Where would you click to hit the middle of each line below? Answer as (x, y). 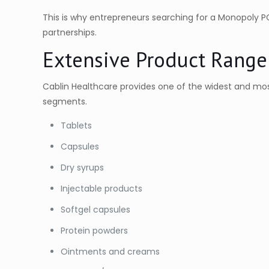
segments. (65, 102)
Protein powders (95, 231)
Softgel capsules (96, 210)
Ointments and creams (110, 252)
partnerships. (70, 33)
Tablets (77, 126)
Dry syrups (83, 168)
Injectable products (102, 189)
